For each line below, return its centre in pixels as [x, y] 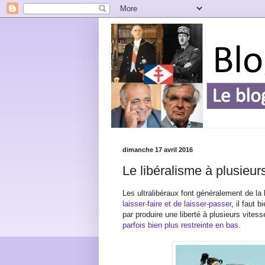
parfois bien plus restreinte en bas [180, 225]
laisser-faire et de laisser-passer [177, 203]
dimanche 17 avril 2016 [158, 150]
